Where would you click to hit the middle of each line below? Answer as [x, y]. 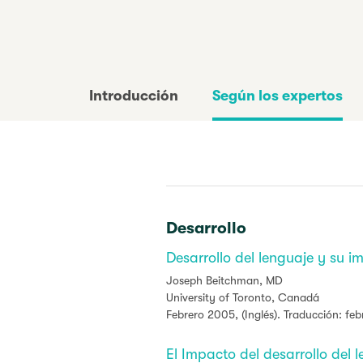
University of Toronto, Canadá [243, 297]
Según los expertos [278, 96]
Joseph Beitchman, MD [224, 280]
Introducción [134, 96]
